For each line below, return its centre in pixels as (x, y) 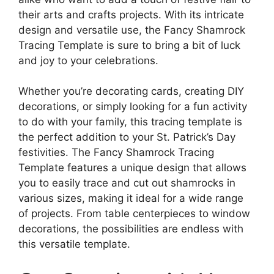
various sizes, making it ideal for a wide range (131, 198)
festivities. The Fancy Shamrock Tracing (116, 152)
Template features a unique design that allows (132, 168)
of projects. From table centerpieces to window (134, 213)
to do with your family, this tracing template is (130, 122)
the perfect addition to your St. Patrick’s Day (127, 137)
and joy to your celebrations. (88, 60)
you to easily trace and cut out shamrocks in (127, 183)
